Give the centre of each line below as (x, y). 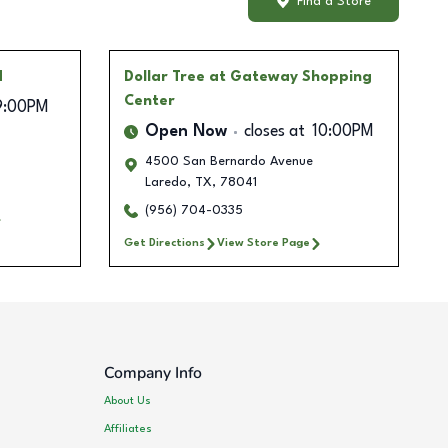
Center (149, 101)
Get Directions (164, 243)
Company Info (153, 373)
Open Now (185, 132)
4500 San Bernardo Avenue (228, 162)
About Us (128, 400)
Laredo (165, 183)
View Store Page (263, 243)
